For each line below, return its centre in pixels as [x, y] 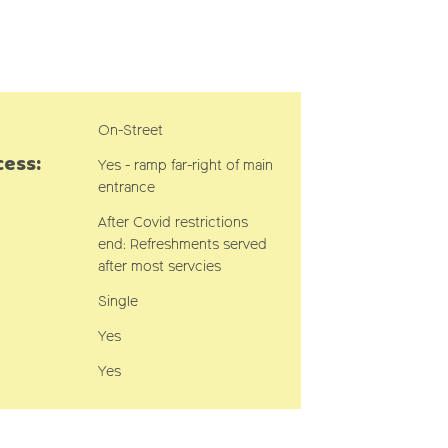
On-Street [130, 130]
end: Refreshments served [182, 244]
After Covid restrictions [172, 222]
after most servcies [161, 266]
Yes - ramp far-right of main [185, 165]
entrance [126, 187]
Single [117, 301]
